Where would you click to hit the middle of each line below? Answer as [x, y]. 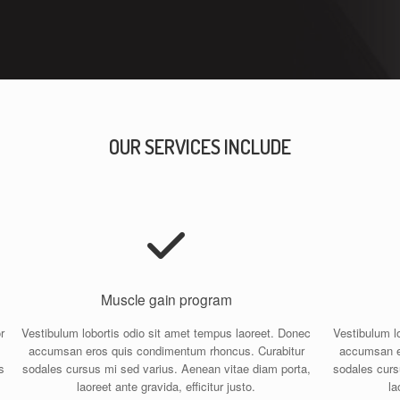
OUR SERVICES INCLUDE [200, 146]
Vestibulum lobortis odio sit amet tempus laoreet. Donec [167, 332]
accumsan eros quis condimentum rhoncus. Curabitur [166, 350]
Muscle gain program [166, 300]
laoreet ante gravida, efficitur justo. [167, 386]
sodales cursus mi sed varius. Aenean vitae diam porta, [166, 368]
